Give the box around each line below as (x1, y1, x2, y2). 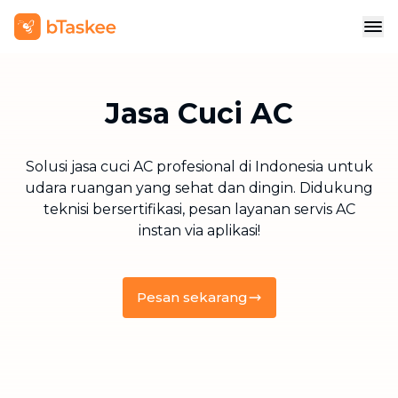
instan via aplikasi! (138, 222, 260, 239)
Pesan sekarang (136, 289, 248, 306)
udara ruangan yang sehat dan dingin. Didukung (25, 179, 373, 196)
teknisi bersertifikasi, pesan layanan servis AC (43, 201, 355, 218)
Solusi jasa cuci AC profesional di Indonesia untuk (25, 158, 373, 175)
